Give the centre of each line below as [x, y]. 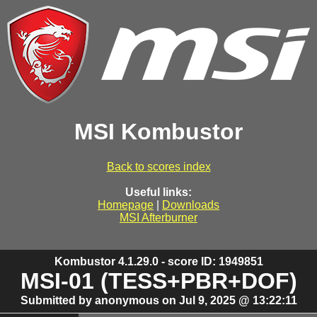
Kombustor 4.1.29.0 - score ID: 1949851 [158, 261]
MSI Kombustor [158, 132]
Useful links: [158, 192]
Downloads [191, 204]
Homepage [126, 204]
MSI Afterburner [158, 217]
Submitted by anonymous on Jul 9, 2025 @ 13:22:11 [158, 300]
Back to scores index [158, 166]
